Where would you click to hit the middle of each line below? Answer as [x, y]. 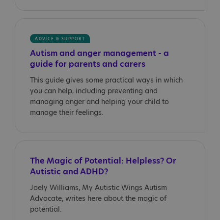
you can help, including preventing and [94, 91]
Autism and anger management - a [99, 53]
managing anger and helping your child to [99, 102]
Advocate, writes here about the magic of [98, 198]
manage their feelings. [67, 112]
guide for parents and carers [88, 64]
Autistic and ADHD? [69, 172]
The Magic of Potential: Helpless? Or [103, 161]
